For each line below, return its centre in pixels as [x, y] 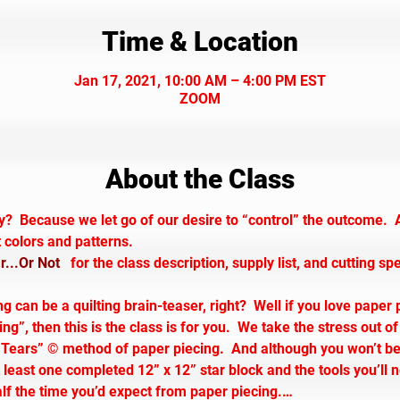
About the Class [200, 179]
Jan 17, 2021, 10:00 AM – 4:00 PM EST [200, 81]
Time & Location [200, 42]
